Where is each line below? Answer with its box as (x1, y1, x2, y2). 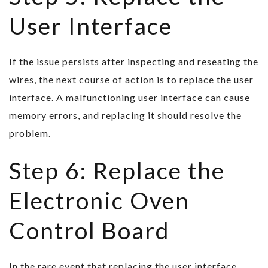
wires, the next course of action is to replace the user (9, 74, 254, 86)
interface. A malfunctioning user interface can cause (9, 92, 250, 103)
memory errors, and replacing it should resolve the (9, 109, 242, 121)
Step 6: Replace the (9, 157, 225, 185)
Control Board (9, 217, 170, 245)
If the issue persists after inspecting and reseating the (9, 56, 258, 68)
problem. (9, 127, 51, 139)
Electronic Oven (9, 187, 190, 215)
